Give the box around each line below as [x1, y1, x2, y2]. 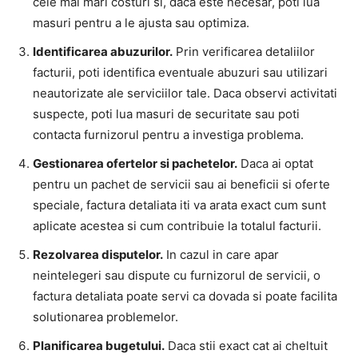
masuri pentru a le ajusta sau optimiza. [33, 14, 249, 30]
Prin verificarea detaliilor [173, 43, 315, 59]
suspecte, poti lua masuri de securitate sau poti [33, 105, 300, 121]
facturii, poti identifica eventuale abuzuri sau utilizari [33, 64, 328, 80]
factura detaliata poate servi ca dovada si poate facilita [33, 288, 337, 304]
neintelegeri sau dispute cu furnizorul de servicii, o [33, 267, 320, 283]
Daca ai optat [237, 155, 313, 171]
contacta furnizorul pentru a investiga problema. [33, 126, 304, 142]
